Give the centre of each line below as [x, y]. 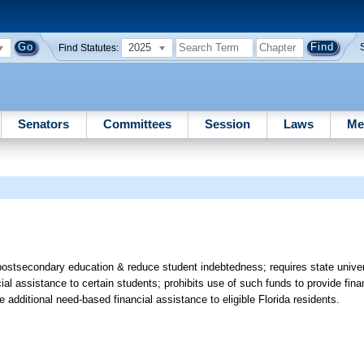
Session [227, 123]
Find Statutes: [89, 48]
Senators [44, 123]
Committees [137, 123]
